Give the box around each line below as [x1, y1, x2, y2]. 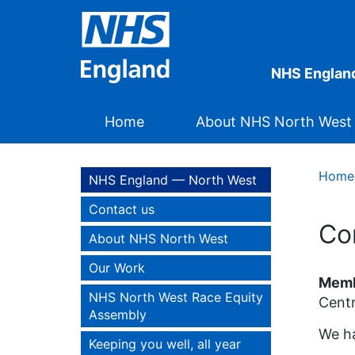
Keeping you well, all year [89, 336, 241, 352]
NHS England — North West [89, 172, 257, 188]
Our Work [89, 260, 145, 276]
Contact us [89, 201, 155, 217]
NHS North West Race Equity [89, 289, 263, 305]
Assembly [89, 307, 147, 323]
